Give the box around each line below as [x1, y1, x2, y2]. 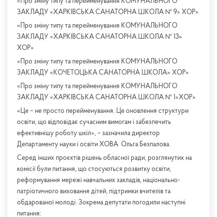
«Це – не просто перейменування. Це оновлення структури [17, 108, 188, 115]
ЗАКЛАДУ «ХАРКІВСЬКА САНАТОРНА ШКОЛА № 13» [17, 33, 182, 41]
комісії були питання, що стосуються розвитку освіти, [17, 166, 171, 173]
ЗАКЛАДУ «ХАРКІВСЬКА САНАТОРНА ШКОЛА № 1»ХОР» [17, 94, 196, 102]
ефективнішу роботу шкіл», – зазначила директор [17, 130, 160, 138]
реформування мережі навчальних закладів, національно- [17, 177, 180, 185]
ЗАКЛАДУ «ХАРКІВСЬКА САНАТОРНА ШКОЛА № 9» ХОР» [17, 9, 199, 16]
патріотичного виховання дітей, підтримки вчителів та [17, 188, 170, 196]
